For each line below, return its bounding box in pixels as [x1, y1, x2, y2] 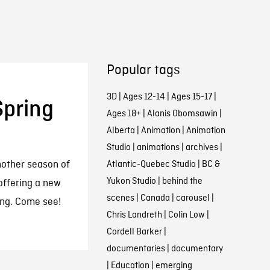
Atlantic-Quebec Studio [106, 159, 196, 171]
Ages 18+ [106, 108, 141, 120]
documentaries [106, 243, 165, 255]
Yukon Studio [106, 175, 156, 187]
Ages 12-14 [122, 91, 165, 103]
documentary [171, 243, 223, 255]
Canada [140, 192, 170, 204]
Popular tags [106, 62, 180, 79]
